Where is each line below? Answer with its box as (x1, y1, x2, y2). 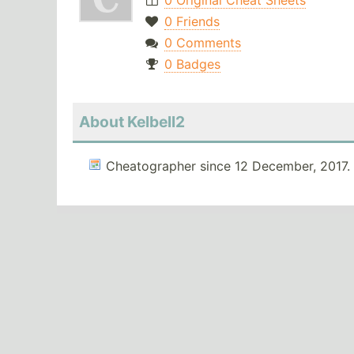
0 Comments (164, 35, 241, 51)
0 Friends (164, 13, 220, 30)
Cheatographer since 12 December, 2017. (106, 158, 350, 175)
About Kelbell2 (79, 112, 185, 132)
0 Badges (164, 56, 220, 73)
